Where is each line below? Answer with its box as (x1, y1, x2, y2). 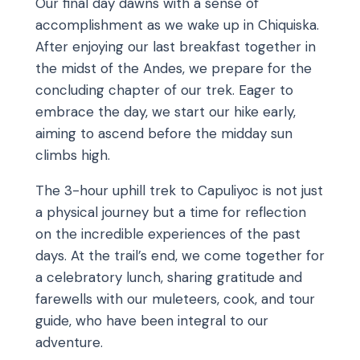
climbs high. (35, 146, 110, 165)
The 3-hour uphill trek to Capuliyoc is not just (35, 182, 323, 200)
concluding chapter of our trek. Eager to (35, 81, 293, 100)
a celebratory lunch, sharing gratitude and (35, 268, 302, 287)
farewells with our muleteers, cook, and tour (35, 290, 315, 309)
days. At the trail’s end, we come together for (35, 247, 325, 265)
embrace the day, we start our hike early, (35, 103, 296, 121)
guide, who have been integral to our (35, 312, 268, 330)
